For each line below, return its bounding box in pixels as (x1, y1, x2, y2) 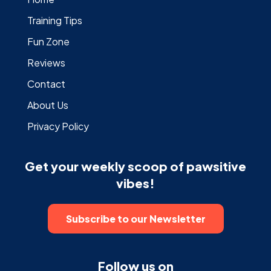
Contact (27, 77, 65, 90)
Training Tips (27, 13, 82, 27)
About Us (27, 98, 68, 111)
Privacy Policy (27, 119, 89, 132)
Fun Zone (27, 34, 70, 48)
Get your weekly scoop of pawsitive (25, 158, 246, 174)
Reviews (27, 56, 65, 69)
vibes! (116, 175, 155, 191)
